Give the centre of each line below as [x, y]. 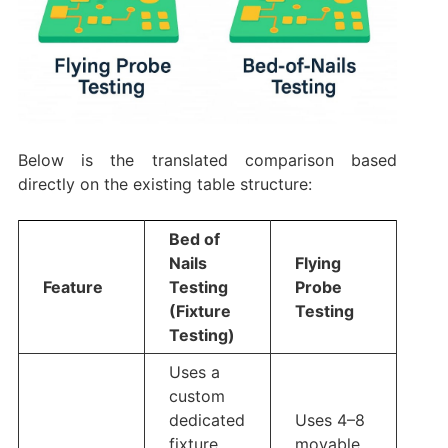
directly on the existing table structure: [164, 183]
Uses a [194, 371]
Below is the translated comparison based [207, 159]
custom [196, 395]
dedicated [206, 419]
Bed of [194, 238]
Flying [317, 262]
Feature [72, 286]
